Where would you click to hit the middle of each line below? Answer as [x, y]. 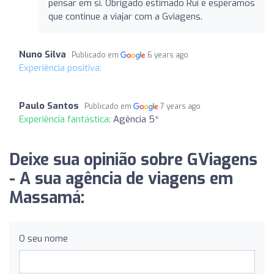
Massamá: [47, 198]
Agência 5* [136, 119]
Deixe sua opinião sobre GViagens [133, 160]
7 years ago [181, 106]
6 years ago [168, 55]
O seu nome [43, 238]
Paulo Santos [49, 106]
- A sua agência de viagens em [121, 179]
